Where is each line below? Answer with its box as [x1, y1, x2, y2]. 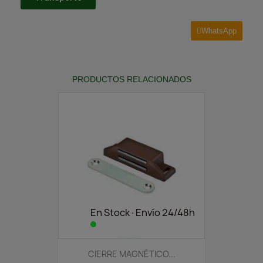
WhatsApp [201, 26, 237, 35]
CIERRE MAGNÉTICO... [87, 248, 176, 259]
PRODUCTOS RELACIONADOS [72, 74, 191, 84]
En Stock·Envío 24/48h [90, 205, 195, 219]
